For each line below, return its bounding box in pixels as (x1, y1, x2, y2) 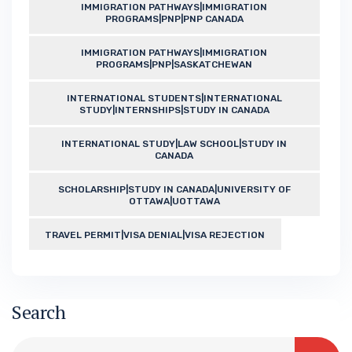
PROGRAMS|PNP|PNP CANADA (104, 13, 244, 25)
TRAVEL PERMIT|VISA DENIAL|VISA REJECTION (45, 229, 266, 241)
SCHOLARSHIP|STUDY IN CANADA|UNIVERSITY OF (57, 184, 291, 196)
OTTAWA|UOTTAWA (128, 196, 220, 207)
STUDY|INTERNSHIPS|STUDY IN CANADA (79, 104, 269, 116)
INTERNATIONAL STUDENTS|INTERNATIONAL (66, 93, 282, 104)
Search (12, 299, 66, 325)
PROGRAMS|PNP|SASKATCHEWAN (96, 59, 253, 71)
